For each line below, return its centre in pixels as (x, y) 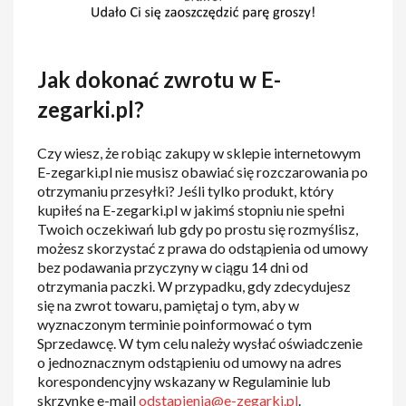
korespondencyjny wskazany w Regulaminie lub (184, 382)
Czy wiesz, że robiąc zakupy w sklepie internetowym (199, 153)
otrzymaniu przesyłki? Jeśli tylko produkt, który (186, 191)
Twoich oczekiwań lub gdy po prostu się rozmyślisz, (198, 229)
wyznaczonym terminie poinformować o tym (175, 324)
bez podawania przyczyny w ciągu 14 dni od (173, 267)
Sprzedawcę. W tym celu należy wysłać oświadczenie (200, 343)
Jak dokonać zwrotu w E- (159, 80)
